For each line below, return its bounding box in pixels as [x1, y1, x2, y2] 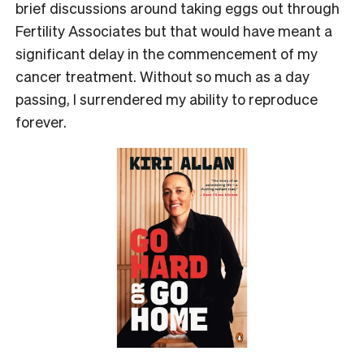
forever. [15, 112, 67, 132]
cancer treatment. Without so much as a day [15, 67, 310, 86]
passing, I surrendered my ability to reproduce [15, 89, 318, 109]
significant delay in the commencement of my [15, 44, 318, 63]
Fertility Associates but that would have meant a [15, 21, 332, 41]
